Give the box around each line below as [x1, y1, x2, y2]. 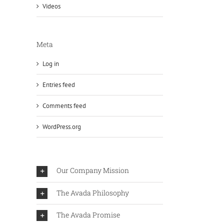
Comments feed [42, 101, 86, 110]
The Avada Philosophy [56, 187, 129, 197]
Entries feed [42, 80, 75, 89]
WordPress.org [42, 122, 81, 131]
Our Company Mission [56, 165, 129, 175]
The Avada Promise [56, 210, 120, 220]
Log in [42, 59, 59, 68]
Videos [42, 1, 60, 10]
